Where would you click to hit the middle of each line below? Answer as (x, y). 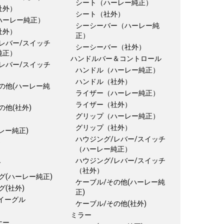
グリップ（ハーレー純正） (117, 116)
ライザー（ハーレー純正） (117, 93)
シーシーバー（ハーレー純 (117, 25)
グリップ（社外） (103, 127)
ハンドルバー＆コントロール (116, 58)
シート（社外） (100, 14)
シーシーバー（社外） (110, 47)
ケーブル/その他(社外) (111, 203)
